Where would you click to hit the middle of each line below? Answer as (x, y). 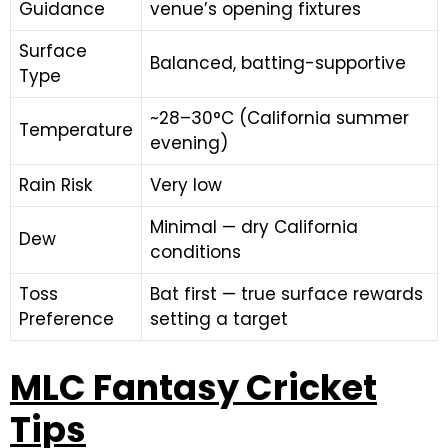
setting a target (219, 319)
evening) (189, 143)
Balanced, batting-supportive (278, 63)
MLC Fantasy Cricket (193, 387)
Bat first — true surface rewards (286, 294)
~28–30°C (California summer (279, 118)
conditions (195, 252)
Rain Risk (55, 185)
